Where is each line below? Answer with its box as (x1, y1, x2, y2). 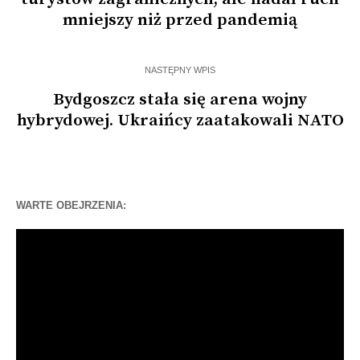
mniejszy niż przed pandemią (63, 9, 297, 31)
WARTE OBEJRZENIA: (16, 198, 126, 211)
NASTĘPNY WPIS (145, 64, 215, 75)
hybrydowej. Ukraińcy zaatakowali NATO (16, 109, 344, 131)
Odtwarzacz (15, 229, 80, 243)
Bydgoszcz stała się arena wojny (53, 88, 307, 110)
